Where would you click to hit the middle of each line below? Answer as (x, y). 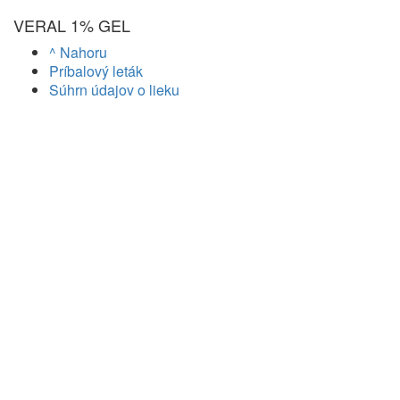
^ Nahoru (78, 53)
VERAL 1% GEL (72, 25)
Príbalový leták (96, 71)
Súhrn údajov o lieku (114, 90)
